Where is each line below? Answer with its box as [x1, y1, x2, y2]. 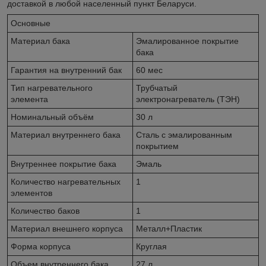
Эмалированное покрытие [136, 36, 239, 46]
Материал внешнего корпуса [11, 223, 123, 233]
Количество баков [11, 205, 80, 216]
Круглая [136, 241, 167, 251]
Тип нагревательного [11, 83, 93, 93]
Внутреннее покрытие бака [11, 159, 116, 169]
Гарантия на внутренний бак [11, 65, 122, 75]
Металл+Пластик [136, 223, 202, 233]
